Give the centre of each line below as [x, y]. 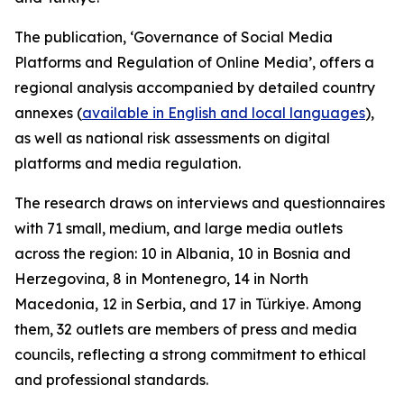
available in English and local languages [224, 113]
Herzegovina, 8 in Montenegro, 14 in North [161, 279]
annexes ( [48, 113]
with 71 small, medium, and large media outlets [179, 228]
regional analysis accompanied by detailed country [195, 87]
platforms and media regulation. [128, 163]
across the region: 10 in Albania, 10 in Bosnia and [183, 253]
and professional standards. [113, 380]
